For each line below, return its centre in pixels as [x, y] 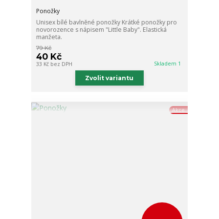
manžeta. [49, 37]
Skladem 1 [168, 64]
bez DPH [62, 64]
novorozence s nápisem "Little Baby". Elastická [102, 30]
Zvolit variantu [109, 78]
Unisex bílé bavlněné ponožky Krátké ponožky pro [107, 22]
